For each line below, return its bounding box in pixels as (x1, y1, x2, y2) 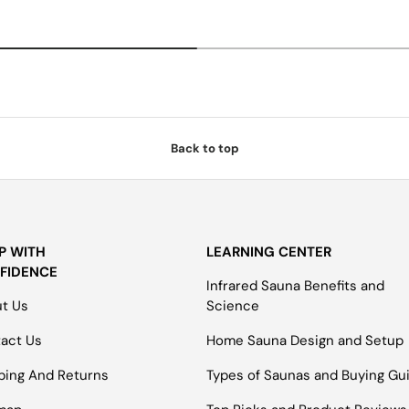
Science (206, 296, 260, 315)
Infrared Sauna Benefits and (206, 276, 385, 295)
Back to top (170, 140, 239, 156)
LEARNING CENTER (206, 242, 332, 261)
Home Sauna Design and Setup (206, 330, 404, 350)
